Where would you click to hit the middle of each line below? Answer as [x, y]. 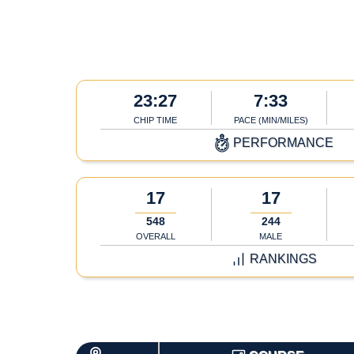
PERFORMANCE [283, 142]
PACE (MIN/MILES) [271, 120]
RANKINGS [283, 258]
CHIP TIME [156, 120]
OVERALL [155, 236]
